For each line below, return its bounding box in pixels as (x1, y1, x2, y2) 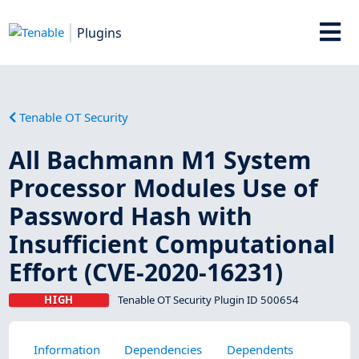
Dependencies (124, 341, 203, 357)
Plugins (77, 23, 123, 42)
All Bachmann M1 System (9, 143, 312, 176)
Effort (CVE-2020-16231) (9, 255, 284, 288)
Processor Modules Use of (9, 171, 319, 204)
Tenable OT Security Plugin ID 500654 (117, 292, 299, 307)
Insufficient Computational (9, 227, 336, 260)
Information (33, 341, 100, 357)
